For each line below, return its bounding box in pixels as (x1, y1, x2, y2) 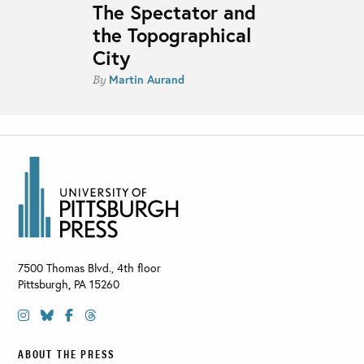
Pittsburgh (18, 275, 68, 292)
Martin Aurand (108, 71, 184, 87)
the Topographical (92, 21, 251, 48)
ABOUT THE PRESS (18, 344, 116, 362)
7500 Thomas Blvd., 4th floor (18, 259, 161, 275)
